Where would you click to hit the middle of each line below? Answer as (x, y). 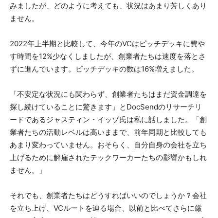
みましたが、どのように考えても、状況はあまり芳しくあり (108, 6)
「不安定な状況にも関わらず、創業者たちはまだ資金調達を (108, 94)
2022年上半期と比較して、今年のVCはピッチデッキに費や (107, 44)
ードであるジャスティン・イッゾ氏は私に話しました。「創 (108, 120)
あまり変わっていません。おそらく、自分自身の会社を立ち (108, 145)
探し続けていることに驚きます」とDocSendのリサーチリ (106, 107)
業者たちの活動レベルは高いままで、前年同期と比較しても (108, 132)
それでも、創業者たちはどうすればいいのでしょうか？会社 (108, 196)
